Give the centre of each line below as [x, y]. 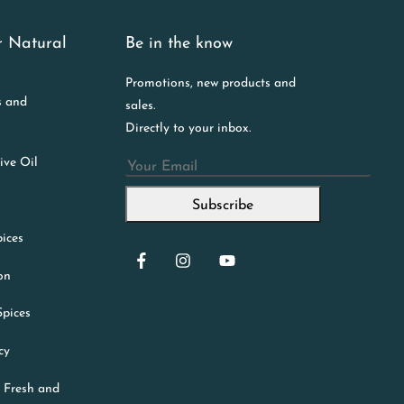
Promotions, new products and [210, 84]
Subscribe [223, 205]
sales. [140, 106]
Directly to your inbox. [188, 129]
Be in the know [179, 43]
